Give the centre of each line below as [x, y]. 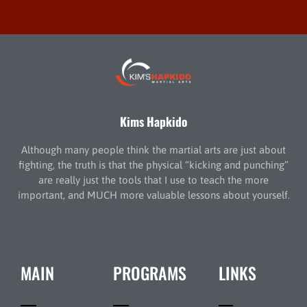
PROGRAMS [149, 272]
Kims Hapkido [153, 122]
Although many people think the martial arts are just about [153, 149]
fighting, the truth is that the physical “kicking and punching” [153, 164]
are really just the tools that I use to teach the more [153, 180]
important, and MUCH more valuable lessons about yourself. [153, 195]
